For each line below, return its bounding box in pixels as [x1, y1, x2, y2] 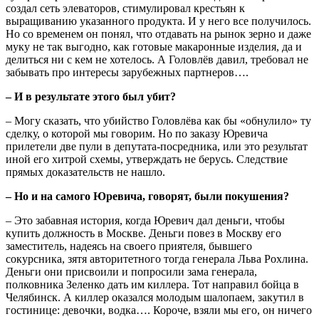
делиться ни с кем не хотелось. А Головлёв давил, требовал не [6, 53, 308, 66]
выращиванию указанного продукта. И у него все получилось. [6, 14, 311, 27]
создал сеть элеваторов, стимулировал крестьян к [6, 1, 245, 14]
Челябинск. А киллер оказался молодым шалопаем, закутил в [6, 291, 304, 303]
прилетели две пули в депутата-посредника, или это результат [6, 140, 308, 152]
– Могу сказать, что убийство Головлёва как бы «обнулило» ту [6, 114, 311, 127]
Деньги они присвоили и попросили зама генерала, [6, 265, 257, 278]
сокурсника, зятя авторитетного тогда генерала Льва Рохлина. [6, 252, 308, 265]
